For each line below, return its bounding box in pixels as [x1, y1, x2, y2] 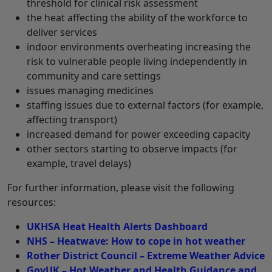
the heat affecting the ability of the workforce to [27, 11, 248, 25]
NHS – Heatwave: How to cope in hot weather [27, 234, 245, 248]
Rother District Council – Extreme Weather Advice [27, 249, 265, 263]
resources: [7, 195, 56, 209]
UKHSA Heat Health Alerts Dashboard [27, 220, 208, 234]
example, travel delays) [27, 157, 131, 171]
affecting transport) [27, 113, 117, 127]
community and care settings [27, 69, 161, 83]
